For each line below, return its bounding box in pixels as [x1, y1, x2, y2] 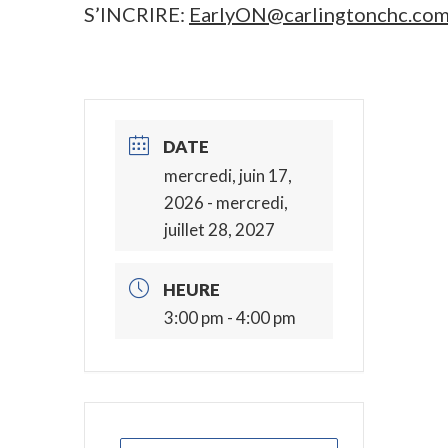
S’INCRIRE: [84, 2, 189, 26]
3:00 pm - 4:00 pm [164, 307, 296, 329]
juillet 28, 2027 [164, 218, 275, 240]
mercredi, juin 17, [164, 164, 292, 186]
